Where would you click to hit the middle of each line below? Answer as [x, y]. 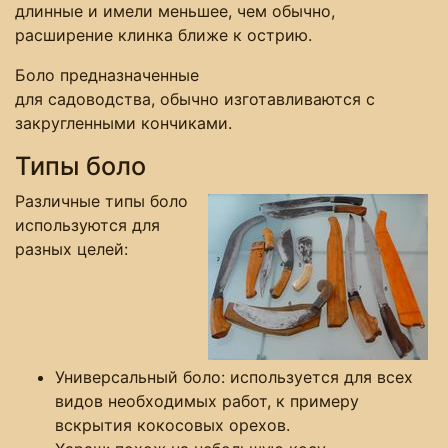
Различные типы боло [101, 201]
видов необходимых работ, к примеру [207, 401]
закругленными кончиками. [123, 123]
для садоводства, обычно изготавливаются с [195, 99]
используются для [87, 225]
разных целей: [71, 249]
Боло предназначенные [107, 75]
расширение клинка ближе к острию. [163, 35]
